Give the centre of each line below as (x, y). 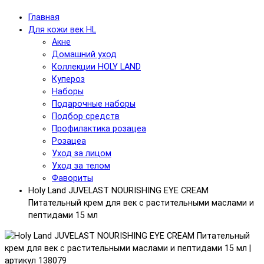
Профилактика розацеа (99, 129)
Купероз (68, 80)
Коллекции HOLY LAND (96, 67)
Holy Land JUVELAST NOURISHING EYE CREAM (118, 191)
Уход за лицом (82, 154)
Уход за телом (81, 166)
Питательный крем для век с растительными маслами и (141, 203)
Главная (44, 18)
